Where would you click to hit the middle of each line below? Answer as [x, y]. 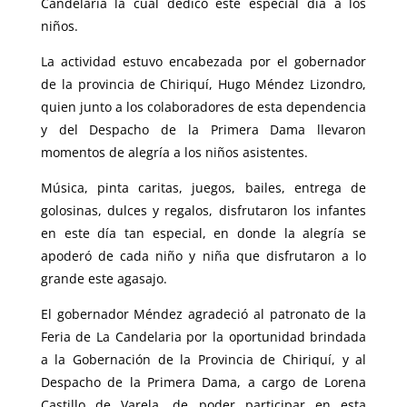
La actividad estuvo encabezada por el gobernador [203, 62]
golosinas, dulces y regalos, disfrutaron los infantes [203, 211]
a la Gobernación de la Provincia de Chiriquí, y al [203, 360]
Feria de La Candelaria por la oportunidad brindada [203, 337]
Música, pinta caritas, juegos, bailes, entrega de [203, 188]
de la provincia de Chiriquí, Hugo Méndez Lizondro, [203, 84]
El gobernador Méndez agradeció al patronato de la [203, 314]
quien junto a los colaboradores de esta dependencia [203, 107]
